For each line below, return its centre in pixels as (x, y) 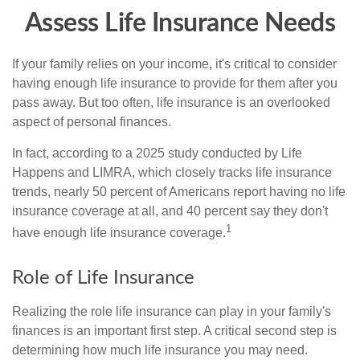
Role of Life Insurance (103, 278)
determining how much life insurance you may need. (160, 350)
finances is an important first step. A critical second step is (174, 331)
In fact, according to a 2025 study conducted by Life (157, 153)
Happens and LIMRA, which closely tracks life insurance (172, 172)
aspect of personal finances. (92, 122)
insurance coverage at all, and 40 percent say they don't (170, 211)
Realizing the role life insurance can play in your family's (172, 312)
